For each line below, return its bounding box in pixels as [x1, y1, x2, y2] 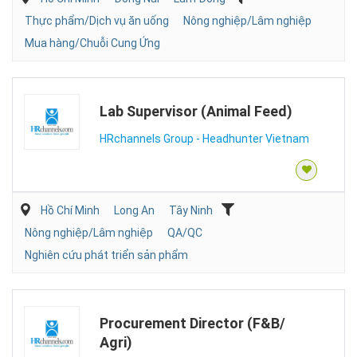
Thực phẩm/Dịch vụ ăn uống [25, 14, 169, 27]
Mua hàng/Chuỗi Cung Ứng [25, 36, 160, 49]
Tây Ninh [169, 203, 213, 217]
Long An [114, 203, 155, 217]
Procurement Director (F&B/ [100, 314, 285, 331]
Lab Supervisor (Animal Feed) [100, 102, 292, 120]
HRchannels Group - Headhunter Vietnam [100, 131, 309, 145]
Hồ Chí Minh [41, 203, 100, 217]
